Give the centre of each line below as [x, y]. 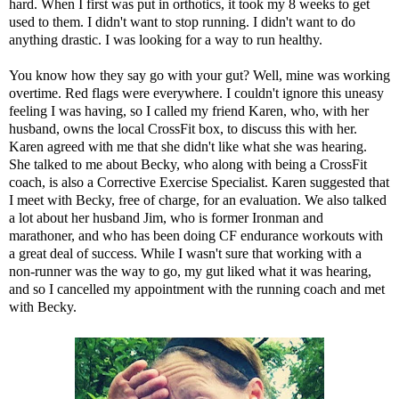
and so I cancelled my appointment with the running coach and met [197, 289]
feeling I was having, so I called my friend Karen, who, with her [189, 111]
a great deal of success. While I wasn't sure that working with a [185, 254]
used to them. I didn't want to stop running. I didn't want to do [182, 22]
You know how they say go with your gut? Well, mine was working [199, 76]
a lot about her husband [76, 218]
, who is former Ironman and [243, 218]
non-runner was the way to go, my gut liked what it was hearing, [190, 272]
